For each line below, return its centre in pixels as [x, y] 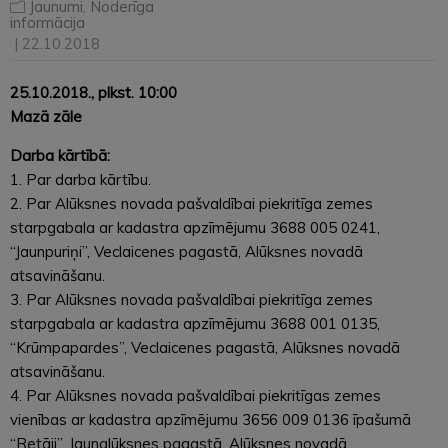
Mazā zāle [46, 116]
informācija [47, 22]
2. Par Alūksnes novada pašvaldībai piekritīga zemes [191, 203]
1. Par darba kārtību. [80, 179]
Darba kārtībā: [60, 155]
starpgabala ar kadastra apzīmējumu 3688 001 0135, [195, 323]
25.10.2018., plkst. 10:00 [93, 92]
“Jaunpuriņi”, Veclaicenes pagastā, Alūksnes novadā [186, 251]
